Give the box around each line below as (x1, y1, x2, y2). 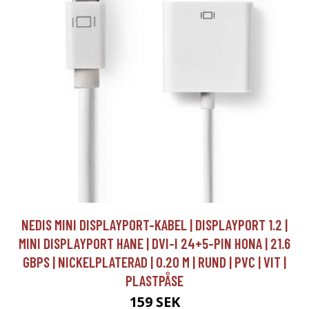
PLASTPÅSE (126, 272, 183, 290)
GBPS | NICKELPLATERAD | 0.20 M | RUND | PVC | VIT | (23, 253, 286, 271)
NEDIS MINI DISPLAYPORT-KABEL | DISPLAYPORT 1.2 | (21, 216, 288, 234)
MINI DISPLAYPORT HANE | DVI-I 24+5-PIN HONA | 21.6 (19, 235, 290, 252)
